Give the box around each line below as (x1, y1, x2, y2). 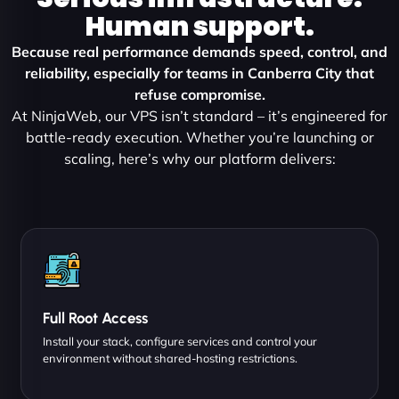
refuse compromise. (134, 85, 265, 103)
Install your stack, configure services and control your (43, 333, 317, 348)
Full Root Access (43, 308, 148, 327)
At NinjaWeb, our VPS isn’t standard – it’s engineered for (12, 106, 387, 125)
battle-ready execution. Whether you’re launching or (25, 127, 374, 146)
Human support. (85, 7, 314, 45)
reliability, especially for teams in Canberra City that (25, 63, 374, 82)
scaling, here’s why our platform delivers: (63, 149, 336, 167)
